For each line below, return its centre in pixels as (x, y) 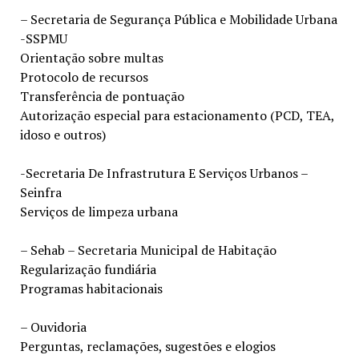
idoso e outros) (63, 134)
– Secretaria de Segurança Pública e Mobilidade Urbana (178, 19)
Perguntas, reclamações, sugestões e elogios (147, 346)
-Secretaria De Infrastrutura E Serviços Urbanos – (163, 173)
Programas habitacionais (91, 288)
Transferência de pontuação (102, 96)
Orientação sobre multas (91, 57)
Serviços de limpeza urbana (99, 211)
